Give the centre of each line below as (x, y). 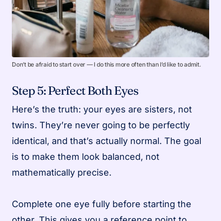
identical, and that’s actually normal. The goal (107, 141)
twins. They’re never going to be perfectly (101, 125)
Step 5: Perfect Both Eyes (75, 90)
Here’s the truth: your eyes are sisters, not (102, 109)
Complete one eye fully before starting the (102, 204)
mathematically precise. (62, 172)
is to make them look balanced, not (86, 156)
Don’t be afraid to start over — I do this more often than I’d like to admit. (107, 64)
